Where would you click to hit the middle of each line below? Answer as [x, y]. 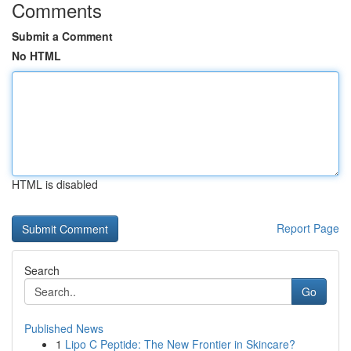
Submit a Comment [62, 36]
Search [42, 270]
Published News [64, 328]
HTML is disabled [55, 184]
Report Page [308, 228]
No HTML [36, 56]
